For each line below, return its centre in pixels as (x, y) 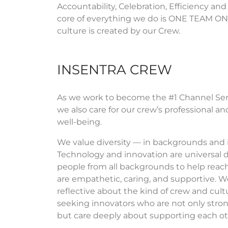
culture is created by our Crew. (120, 31)
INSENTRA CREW (115, 69)
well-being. (79, 122)
